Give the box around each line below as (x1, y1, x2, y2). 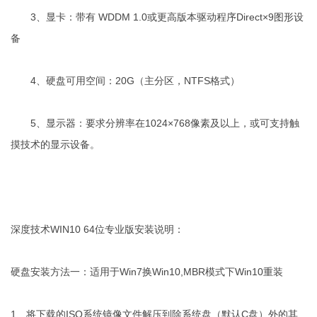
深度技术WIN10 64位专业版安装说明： (11, 224, 184, 236)
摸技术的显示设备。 (11, 139, 100, 151)
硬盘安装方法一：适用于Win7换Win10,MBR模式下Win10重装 (11, 266, 283, 278)
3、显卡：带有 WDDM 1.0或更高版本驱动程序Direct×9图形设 (11, 11, 304, 23)
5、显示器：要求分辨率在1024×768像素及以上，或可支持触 (11, 117, 299, 129)
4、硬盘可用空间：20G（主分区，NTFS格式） (11, 75, 240, 87)
